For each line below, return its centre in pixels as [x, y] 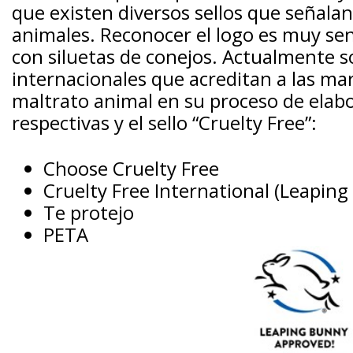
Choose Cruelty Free [131, 169]
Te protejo [89, 213]
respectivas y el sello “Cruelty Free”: [164, 123]
